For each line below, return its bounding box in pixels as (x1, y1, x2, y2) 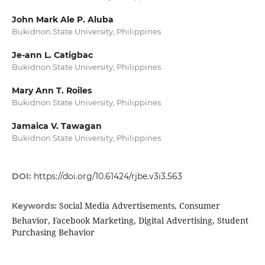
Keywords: (11, 201, 59, 212)
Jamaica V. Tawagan (11, 121, 102, 132)
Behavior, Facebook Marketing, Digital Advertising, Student (11, 215, 248, 227)
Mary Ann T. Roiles (11, 85, 92, 96)
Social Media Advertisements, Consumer (59, 200, 220, 212)
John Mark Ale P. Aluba (11, 14, 114, 25)
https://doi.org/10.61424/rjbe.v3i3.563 (33, 171, 182, 182)
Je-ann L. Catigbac (11, 50, 93, 61)
